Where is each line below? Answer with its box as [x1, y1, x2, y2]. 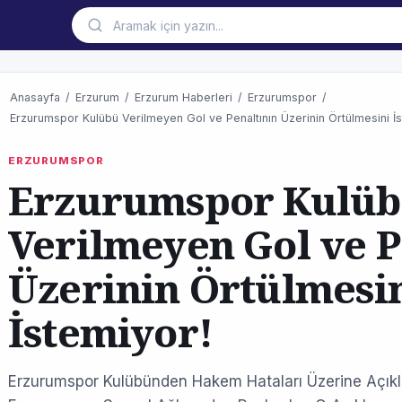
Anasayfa [10, 91, 60, 104]
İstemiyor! [8, 305, 214, 359]
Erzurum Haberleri [135, 91, 232, 104]
